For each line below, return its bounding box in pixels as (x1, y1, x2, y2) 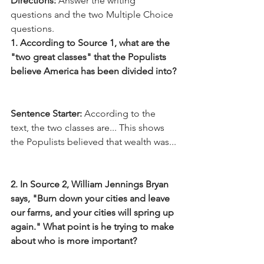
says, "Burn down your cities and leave (11, 192, 172, 204)
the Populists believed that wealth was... (11, 136, 176, 147)
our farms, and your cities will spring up (11, 206, 176, 218)
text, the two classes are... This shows (11, 121, 167, 133)
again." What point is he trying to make (11, 220, 176, 232)
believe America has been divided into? (11, 65, 176, 77)
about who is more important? (11, 235, 137, 246)
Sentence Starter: (11, 107, 82, 119)
